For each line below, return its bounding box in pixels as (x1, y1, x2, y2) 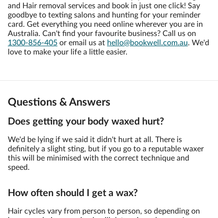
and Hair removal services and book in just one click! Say (8, 2, 200, 10)
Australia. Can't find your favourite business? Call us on (8, 30, 196, 37)
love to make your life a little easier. (8, 48, 127, 56)
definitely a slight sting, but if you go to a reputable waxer (8, 145, 204, 153)
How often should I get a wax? (8, 188, 138, 198)
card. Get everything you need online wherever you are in (8, 20, 203, 28)
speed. (8, 163, 30, 171)
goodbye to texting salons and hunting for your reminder (8, 11, 200, 19)
